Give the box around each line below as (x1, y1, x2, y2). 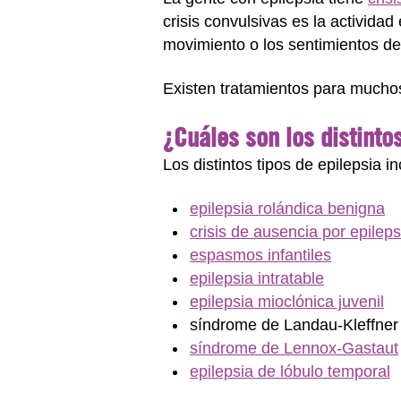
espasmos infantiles (190, 245, 331, 264)
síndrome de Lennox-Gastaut (190, 338, 398, 357)
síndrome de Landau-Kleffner (190, 315, 398, 334)
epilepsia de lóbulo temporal (190, 362, 390, 380)
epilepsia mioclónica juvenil (190, 292, 384, 311)
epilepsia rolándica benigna (190, 199, 385, 218)
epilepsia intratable (190, 269, 324, 287)
